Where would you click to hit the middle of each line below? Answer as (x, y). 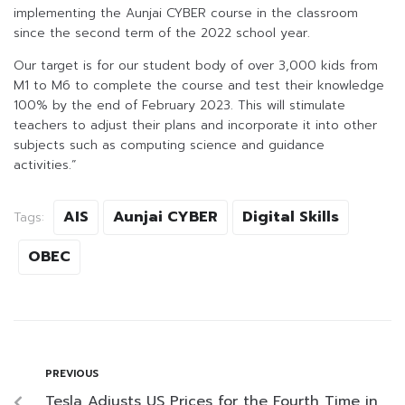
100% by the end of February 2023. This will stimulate (179, 106)
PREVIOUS (72, 374)
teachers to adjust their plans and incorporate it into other (195, 126)
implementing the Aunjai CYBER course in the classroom (186, 14)
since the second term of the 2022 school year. (162, 33)
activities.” (45, 165)
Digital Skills (291, 217)
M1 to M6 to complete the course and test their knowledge (199, 86)
